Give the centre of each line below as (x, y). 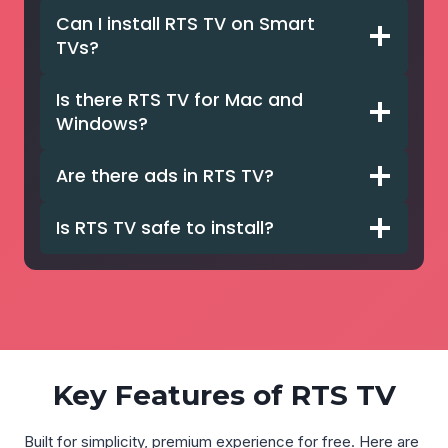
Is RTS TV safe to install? (165, 228)
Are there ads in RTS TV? (165, 176)
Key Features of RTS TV (224, 395)
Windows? (102, 124)
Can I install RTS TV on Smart (185, 24)
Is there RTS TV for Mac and (179, 100)
